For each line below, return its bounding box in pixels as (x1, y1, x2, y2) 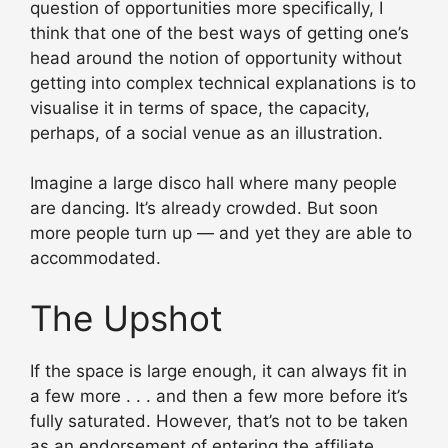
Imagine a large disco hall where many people (30, 173, 397, 194)
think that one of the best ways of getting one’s (30, 22, 409, 43)
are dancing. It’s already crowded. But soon (30, 198, 378, 219)
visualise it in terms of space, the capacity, (30, 97, 370, 118)
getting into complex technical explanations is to (30, 72, 416, 93)
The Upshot (30, 296, 223, 339)
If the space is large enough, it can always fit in (30, 360, 407, 381)
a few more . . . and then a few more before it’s (30, 385, 408, 406)
